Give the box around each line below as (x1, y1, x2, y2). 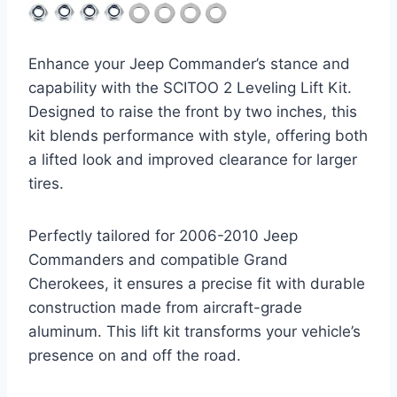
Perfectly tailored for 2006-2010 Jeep (28, 226, 298, 245)
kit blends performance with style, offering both (28, 126, 368, 144)
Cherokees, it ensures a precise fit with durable (28, 274, 365, 292)
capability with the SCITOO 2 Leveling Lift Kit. (28, 78, 352, 97)
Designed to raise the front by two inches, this (28, 102, 357, 121)
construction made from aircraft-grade (28, 298, 302, 316)
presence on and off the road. (28, 346, 241, 364)
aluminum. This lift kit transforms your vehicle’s (28, 322, 361, 340)
